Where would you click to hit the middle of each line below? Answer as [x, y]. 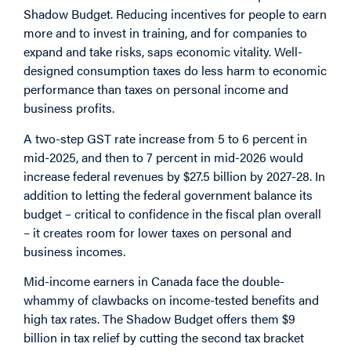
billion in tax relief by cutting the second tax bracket [164, 337]
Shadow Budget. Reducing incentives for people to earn [175, 14]
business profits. [69, 108]
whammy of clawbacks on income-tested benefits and [171, 299]
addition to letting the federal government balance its [168, 194]
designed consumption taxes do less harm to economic [175, 71]
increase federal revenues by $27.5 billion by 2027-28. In [174, 175]
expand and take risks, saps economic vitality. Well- [163, 52]
